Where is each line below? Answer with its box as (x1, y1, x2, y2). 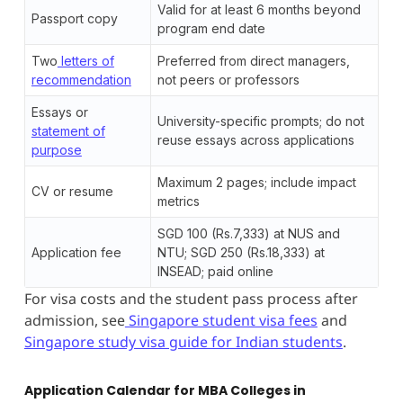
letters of (57, 52, 114, 68)
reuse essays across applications (157, 131, 354, 148)
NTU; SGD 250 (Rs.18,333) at (157, 244, 325, 260)
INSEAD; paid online (157, 263, 273, 279)
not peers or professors (157, 71, 300, 87)
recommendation (31, 71, 131, 87)
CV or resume (31, 183, 113, 199)
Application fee (31, 244, 121, 260)
